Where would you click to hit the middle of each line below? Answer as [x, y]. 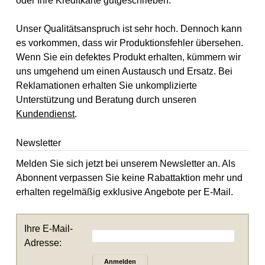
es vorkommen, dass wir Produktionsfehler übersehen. [130, 43]
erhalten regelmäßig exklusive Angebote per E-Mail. [125, 192]
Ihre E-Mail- [49, 228]
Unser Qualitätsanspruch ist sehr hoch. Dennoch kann [129, 28]
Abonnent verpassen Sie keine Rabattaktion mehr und [130, 178]
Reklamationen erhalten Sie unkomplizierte [107, 85]
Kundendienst [46, 114]
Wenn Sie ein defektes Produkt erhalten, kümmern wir [129, 57]
